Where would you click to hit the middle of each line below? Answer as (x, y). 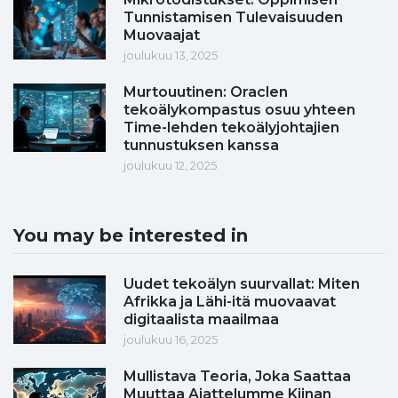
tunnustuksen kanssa (201, 146)
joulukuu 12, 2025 (170, 166)
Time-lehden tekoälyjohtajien (231, 128)
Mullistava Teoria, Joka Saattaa (237, 377)
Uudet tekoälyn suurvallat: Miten (242, 284)
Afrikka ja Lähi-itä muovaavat (230, 302)
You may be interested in (131, 236)
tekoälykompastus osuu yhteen (239, 110)
